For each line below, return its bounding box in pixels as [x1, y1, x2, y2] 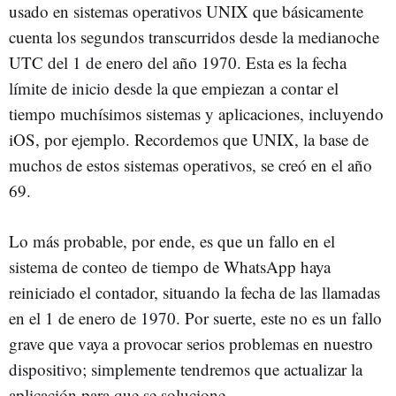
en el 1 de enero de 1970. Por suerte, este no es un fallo [9, 307, 382, 330]
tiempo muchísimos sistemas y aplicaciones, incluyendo [9, 103, 384, 126]
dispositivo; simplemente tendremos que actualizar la [9, 358, 362, 381]
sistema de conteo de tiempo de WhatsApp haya [9, 255, 331, 278]
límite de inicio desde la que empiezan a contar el [9, 77, 339, 100]
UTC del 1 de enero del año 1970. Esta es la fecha [9, 51, 346, 74]
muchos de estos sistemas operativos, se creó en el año [9, 154, 372, 177]
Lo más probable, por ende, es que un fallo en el [9, 230, 335, 253]
